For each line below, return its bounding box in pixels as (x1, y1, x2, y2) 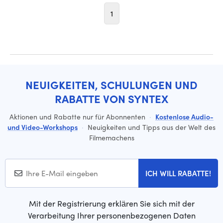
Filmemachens (89, 132, 134, 142)
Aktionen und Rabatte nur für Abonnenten (9, 111, 147, 121)
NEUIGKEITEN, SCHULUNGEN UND (25, 77, 198, 93)
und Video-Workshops (7, 122, 78, 132)
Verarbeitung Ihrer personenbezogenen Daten (27, 210, 196, 221)
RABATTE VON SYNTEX (55, 91, 168, 107)
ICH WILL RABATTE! (145, 168, 211, 179)
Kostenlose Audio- (155, 111, 214, 121)
